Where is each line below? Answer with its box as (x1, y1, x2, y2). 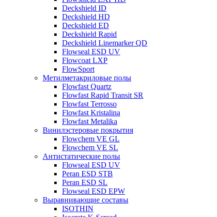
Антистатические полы (43, 152, 120, 160)
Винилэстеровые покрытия (43, 126, 133, 134)
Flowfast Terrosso (62, 100, 117, 108)
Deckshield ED (62, 21, 109, 30)
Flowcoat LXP (62, 56, 108, 64)
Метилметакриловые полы (43, 74, 131, 82)
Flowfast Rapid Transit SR (62, 91, 143, 99)
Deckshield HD (62, 13, 110, 21)
